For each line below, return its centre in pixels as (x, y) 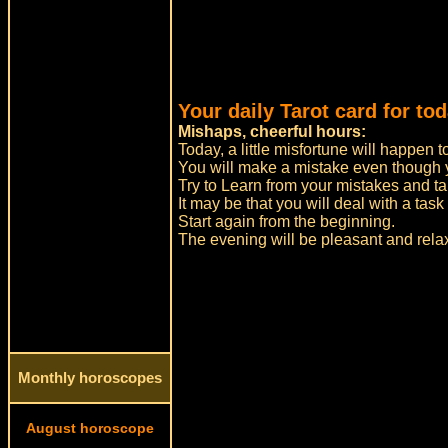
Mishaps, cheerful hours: (272, 131)
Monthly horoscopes (90, 378)
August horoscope (90, 428)
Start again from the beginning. (287, 221)
